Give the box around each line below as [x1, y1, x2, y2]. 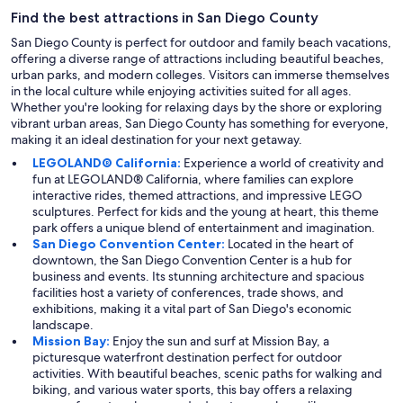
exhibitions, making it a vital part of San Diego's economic [32, 300, 352, 318]
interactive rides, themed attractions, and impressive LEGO [32, 187, 363, 204]
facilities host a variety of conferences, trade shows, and [32, 284, 344, 301]
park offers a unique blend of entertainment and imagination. [32, 219, 375, 237]
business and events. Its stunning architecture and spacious [32, 268, 364, 285]
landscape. [32, 317, 94, 334]
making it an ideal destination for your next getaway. [11, 131, 302, 148]
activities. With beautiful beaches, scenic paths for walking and [32, 365, 382, 382]
